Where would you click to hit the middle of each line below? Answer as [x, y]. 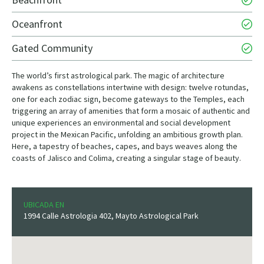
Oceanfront [37, 24]
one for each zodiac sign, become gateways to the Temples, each [128, 99]
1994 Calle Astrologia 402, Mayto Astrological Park [111, 216]
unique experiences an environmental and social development [121, 123]
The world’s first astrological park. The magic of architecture [118, 76]
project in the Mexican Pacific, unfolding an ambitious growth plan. [127, 135]
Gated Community [52, 48]
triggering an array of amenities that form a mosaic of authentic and [131, 111]
